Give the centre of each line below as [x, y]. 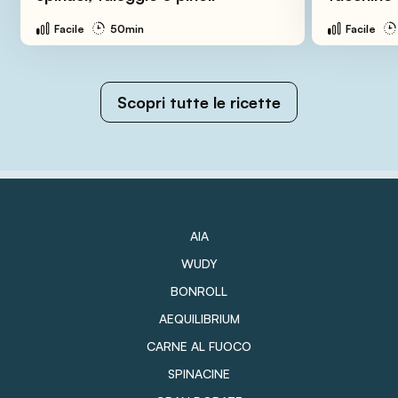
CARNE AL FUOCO [199, 346]
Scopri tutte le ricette [199, 102]
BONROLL [199, 291]
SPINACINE [199, 373]
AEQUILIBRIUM [199, 318]
